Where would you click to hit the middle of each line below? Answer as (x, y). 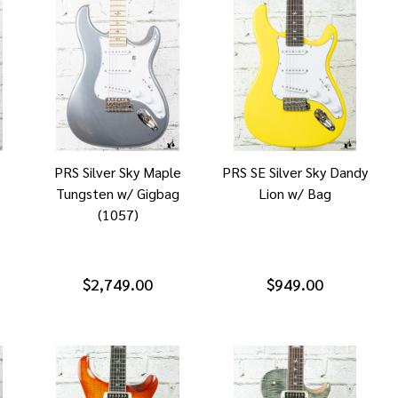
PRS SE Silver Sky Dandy (295, 171)
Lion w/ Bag (295, 193)
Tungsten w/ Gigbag (118, 193)
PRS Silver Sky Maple (118, 171)
